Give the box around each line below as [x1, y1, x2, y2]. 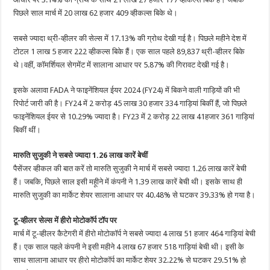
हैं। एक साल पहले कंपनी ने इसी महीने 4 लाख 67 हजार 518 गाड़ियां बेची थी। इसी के [13, 242, 245, 252]
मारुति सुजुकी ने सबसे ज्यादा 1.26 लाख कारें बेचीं [13, 151, 148, 160]
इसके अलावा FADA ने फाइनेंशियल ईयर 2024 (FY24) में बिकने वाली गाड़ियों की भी [13, 86, 240, 95]
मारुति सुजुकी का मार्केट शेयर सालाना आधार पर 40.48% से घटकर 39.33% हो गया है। [13, 190, 256, 200]
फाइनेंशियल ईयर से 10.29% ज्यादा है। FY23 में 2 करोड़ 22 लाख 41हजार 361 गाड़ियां [13, 112, 255, 122]
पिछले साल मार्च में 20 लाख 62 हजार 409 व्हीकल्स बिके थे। [13, 8, 178, 18]
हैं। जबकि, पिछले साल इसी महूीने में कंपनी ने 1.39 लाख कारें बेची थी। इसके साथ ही [13, 177, 243, 187]
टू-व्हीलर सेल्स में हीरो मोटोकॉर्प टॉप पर [13, 216, 118, 225]
